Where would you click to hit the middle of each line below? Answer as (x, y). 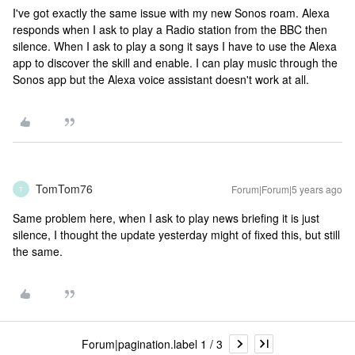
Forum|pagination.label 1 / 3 (152, 344)
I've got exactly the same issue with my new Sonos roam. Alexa (171, 13)
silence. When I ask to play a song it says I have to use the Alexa (175, 46)
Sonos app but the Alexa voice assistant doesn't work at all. (162, 79)
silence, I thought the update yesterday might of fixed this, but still (176, 235)
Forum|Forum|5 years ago (287, 189)
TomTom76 (64, 189)
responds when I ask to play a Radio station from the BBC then (170, 29)
